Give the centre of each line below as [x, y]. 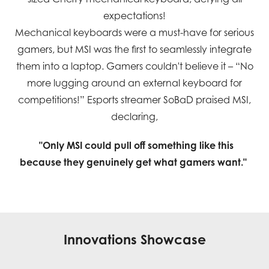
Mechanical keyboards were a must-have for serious [134, 33]
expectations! [134, 16]
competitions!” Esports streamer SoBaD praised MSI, [134, 100]
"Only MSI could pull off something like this [136, 146]
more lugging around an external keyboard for [134, 83]
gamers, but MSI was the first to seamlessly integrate [134, 50]
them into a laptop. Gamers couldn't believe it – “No [134, 66]
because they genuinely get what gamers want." [133, 162]
